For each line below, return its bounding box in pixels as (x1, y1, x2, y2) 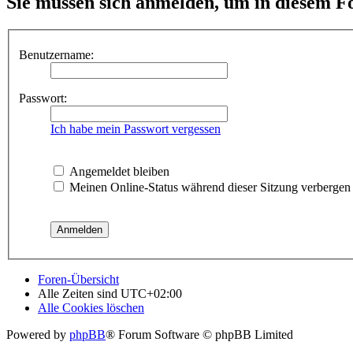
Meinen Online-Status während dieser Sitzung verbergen (66, 180, 351, 194)
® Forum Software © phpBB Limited (106, 327, 293, 341)
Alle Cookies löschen (38, 300, 144, 314)
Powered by (6, 327, 69, 341)
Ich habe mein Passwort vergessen (50, 121, 221, 136)
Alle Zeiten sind (38, 286, 121, 300)
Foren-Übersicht (38, 272, 119, 286)
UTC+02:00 (121, 286, 182, 300)
